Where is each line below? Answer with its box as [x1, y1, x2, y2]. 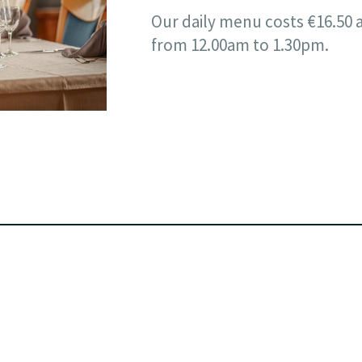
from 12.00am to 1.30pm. [151, 33, 330, 56]
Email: [183, 297, 221, 316]
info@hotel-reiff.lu [183, 317, 293, 336]
